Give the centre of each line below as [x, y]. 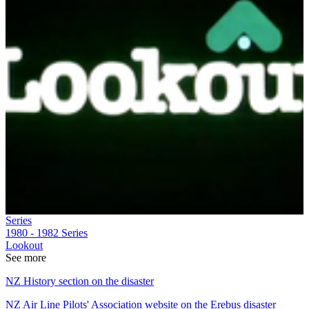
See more [26, 257]
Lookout [24, 245]
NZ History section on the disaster [80, 281]
